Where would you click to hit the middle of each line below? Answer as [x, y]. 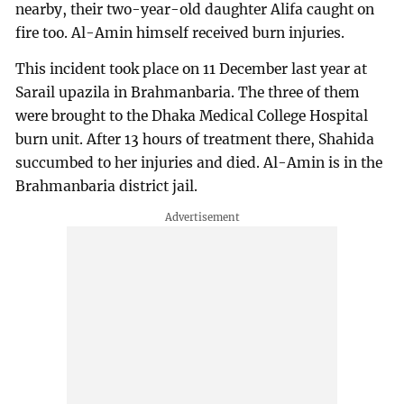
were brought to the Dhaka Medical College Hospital [192, 115]
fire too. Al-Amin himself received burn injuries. [180, 33]
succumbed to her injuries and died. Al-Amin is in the [199, 162]
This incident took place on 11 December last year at [192, 69]
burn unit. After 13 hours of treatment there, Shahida [195, 139]
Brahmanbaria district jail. [107, 186]
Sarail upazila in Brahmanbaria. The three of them [188, 92]
